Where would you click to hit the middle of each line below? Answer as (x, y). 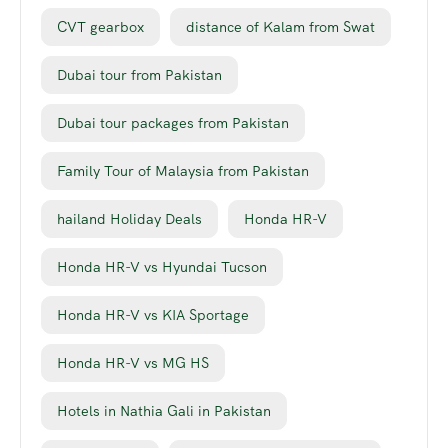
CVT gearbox (100, 26)
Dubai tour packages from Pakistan (173, 122)
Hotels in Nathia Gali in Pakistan (164, 410)
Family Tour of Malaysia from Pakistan (183, 170)
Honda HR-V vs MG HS (133, 362)
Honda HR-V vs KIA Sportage (153, 314)
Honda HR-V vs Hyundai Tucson (162, 266)
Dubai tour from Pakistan (139, 74)
